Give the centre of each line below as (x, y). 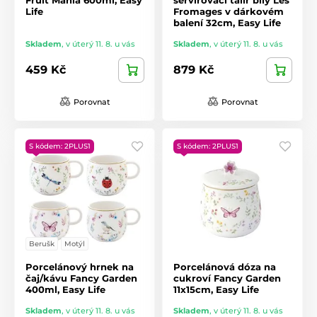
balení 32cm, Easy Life (227, 22)
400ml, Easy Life (65, 289)
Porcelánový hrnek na (80, 266)
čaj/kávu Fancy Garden (81, 278)
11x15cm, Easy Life (216, 289)
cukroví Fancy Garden (227, 278)
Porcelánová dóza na (225, 266)
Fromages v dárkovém (229, 11)
